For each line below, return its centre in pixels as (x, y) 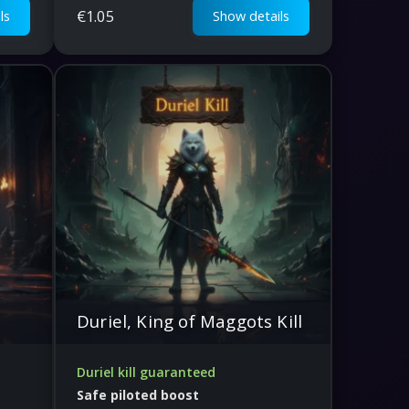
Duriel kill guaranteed (146, 372)
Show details (251, 16)
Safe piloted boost (138, 394)
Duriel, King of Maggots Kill (190, 320)
